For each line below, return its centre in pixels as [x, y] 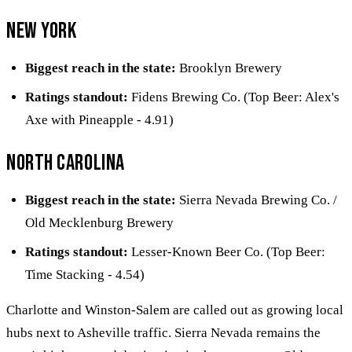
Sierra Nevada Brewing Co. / [257, 200]
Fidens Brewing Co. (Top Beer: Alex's [234, 97]
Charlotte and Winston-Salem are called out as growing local [175, 310]
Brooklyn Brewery [229, 68]
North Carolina [66, 163]
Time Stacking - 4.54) [85, 274]
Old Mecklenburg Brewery [99, 222]
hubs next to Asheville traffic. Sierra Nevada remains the [163, 332]
